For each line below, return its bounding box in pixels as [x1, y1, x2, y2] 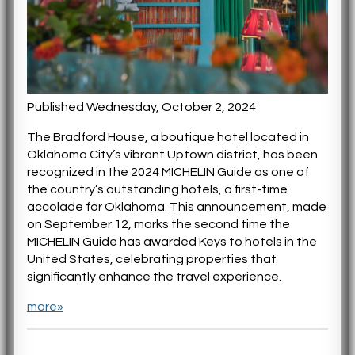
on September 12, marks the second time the [27, 217, 290, 231]
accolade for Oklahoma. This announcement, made [27, 200, 326, 213]
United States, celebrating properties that [27, 252, 277, 265]
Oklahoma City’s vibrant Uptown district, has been [27, 147, 318, 161]
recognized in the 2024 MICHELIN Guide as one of [27, 165, 309, 178]
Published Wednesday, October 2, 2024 [27, 100, 256, 113]
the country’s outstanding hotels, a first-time [27, 182, 288, 196]
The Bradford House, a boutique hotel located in [27, 130, 309, 143]
